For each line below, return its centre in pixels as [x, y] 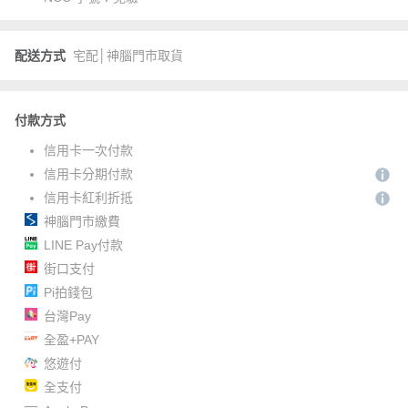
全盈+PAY [71, 340]
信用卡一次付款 [88, 150]
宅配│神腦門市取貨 [128, 56]
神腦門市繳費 [82, 221]
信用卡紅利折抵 [88, 198]
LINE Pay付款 [83, 245]
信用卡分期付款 [88, 174]
